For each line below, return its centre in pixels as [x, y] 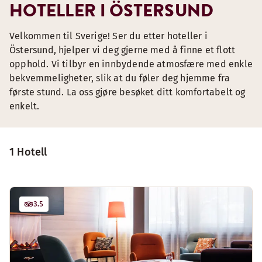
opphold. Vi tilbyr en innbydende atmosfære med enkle [131, 64]
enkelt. [25, 106]
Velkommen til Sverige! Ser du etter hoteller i [108, 36]
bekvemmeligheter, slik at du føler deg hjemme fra [120, 78]
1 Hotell [28, 152]
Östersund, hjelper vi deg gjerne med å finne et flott [123, 50]
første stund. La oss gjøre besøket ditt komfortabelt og [127, 92]
